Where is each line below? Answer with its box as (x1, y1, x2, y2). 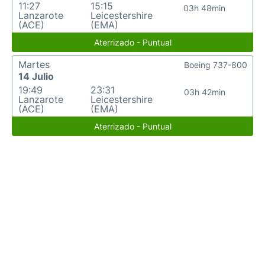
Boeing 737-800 (184, 60, 247, 70)
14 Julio (18, 70, 54, 82)
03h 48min (183, 3, 226, 13)
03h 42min (183, 87, 225, 97)
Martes (18, 59, 50, 70)
